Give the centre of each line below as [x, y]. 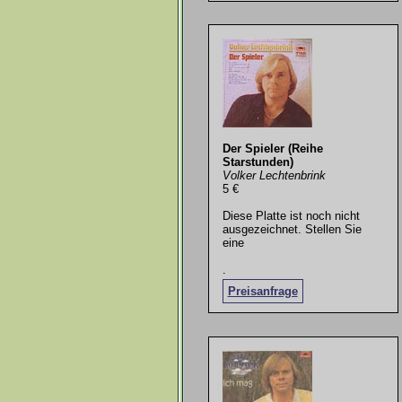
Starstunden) [258, 162]
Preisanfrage [262, 292]
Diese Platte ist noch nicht [291, 215]
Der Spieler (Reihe [272, 148]
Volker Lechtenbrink [274, 175]
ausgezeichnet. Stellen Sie [292, 229]
